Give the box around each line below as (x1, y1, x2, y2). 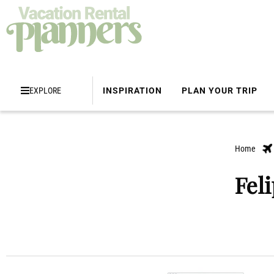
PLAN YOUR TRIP (182, 86, 258, 95)
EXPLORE (29, 85, 61, 95)
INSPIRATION (103, 86, 163, 95)
